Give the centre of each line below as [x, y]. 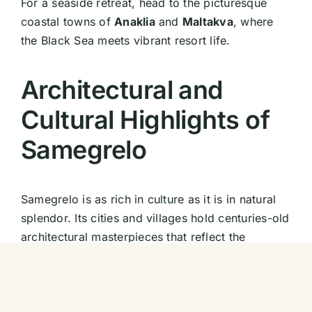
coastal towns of [68, 22]
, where [253, 22]
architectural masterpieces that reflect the [133, 237]
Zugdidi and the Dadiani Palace [141, 297]
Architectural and [122, 90]
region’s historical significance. [104, 256]
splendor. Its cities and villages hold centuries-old [155, 218]
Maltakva [208, 22]
